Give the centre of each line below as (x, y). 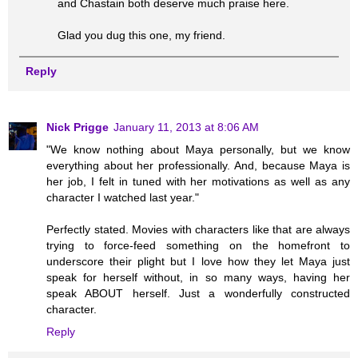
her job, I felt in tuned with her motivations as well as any (198, 182)
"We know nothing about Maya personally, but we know (198, 150)
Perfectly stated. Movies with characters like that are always (198, 230)
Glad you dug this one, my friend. (142, 36)
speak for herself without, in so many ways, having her (198, 278)
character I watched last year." (123, 198)
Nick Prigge (78, 127)
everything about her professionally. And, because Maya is (198, 166)
